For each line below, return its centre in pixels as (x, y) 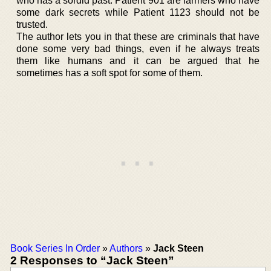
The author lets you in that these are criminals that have (138, 36)
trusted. (32, 24)
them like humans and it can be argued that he (138, 60)
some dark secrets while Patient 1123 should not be (138, 12)
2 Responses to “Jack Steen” (92, 260)
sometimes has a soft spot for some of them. (109, 73)
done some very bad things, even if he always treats (138, 48)
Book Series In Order (55, 248)
